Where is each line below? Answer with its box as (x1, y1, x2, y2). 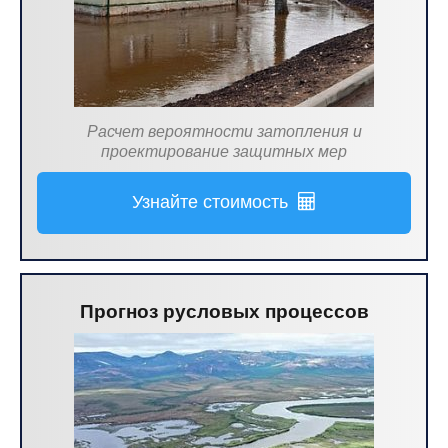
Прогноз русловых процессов (79, 301, 369, 322)
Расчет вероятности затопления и (86, 123, 362, 140)
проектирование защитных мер (101, 143, 347, 160)
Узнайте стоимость (132, 192, 298, 212)
